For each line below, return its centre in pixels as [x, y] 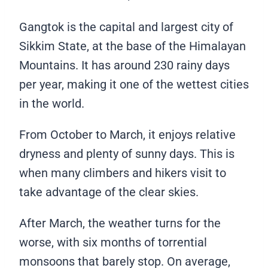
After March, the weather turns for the [120, 223]
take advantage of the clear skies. [110, 192]
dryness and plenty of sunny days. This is [127, 154]
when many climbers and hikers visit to [123, 173]
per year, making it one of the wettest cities [134, 85]
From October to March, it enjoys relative [127, 135]
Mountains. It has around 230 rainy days [124, 66]
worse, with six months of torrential [113, 243]
